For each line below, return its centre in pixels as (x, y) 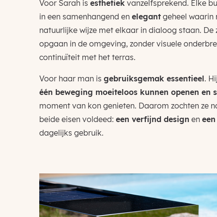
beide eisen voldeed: (77, 119)
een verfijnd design (152, 119)
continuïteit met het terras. (87, 57)
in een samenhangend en (85, 16)
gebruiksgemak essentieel (154, 78)
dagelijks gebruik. (71, 133)
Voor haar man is (71, 78)
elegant (146, 16)
